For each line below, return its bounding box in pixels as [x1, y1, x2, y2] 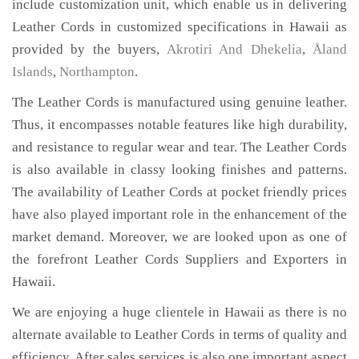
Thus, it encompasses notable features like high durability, [12, 117, 347, 133]
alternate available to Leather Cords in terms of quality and [12, 327, 347, 343]
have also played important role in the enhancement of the [12, 207, 347, 223]
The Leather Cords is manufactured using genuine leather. [12, 95, 347, 111]
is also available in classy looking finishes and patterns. [12, 162, 347, 178]
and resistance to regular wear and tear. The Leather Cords [12, 139, 347, 155]
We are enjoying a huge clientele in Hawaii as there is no [12, 305, 347, 321]
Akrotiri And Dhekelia [167, 42, 302, 58]
